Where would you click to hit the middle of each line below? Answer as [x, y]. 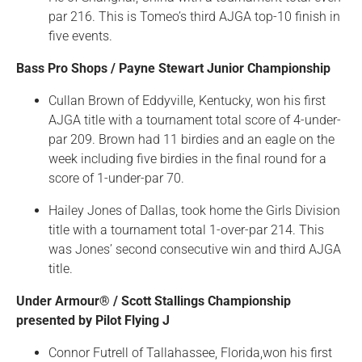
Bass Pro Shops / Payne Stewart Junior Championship [173, 68]
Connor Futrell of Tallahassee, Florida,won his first [190, 353]
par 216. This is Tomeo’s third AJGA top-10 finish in [194, 17]
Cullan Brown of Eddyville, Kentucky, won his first [187, 101]
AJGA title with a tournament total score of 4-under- [195, 120]
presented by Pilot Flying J [93, 320]
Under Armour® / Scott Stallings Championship [154, 301]
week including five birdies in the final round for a [187, 159]
